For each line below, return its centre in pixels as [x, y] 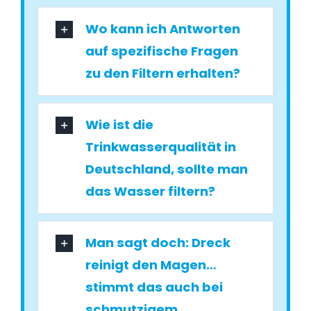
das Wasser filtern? [151, 192]
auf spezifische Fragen [162, 51]
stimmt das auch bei [154, 287]
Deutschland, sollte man [167, 169]
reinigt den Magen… [151, 265]
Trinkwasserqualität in [161, 147]
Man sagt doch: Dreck [158, 243]
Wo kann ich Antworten [163, 29]
